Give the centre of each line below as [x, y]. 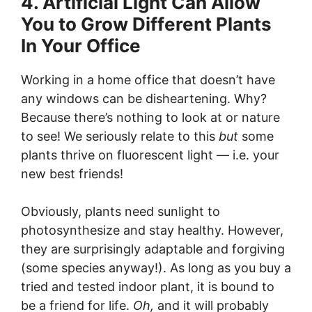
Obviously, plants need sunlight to [120, 211]
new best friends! [72, 174]
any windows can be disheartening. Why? [144, 99]
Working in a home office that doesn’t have [148, 80]
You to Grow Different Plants [146, 24]
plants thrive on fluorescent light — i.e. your [150, 155]
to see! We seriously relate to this [120, 136]
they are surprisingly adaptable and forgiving [153, 249]
